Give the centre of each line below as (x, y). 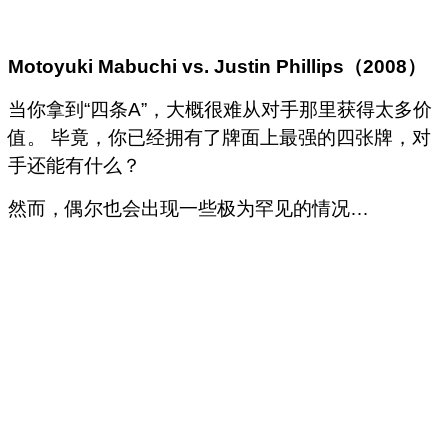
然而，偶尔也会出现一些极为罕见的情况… (188, 208)
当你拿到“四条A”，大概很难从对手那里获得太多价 (220, 109)
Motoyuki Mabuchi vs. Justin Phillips (176, 66)
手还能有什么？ (74, 165)
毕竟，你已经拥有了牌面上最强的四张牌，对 (241, 137)
